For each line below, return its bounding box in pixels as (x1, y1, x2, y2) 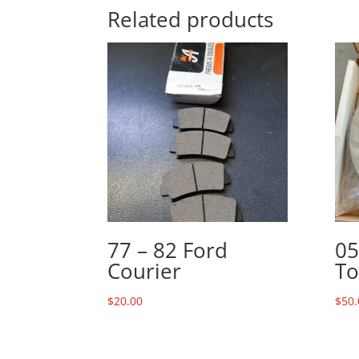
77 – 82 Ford (107, 236, 228, 265)
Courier (107, 256, 182, 286)
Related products (107, 4, 274, 34)
